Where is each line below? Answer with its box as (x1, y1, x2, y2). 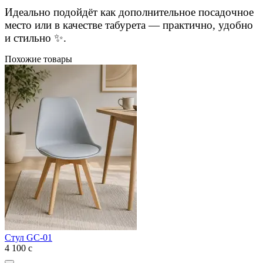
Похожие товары (5, 53, 72, 64)
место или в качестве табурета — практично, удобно (5, 18, 253, 31)
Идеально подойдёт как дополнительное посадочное (5, 5, 254, 18)
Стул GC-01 (5, 232, 52, 242)
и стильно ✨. (5, 31, 66, 44)
